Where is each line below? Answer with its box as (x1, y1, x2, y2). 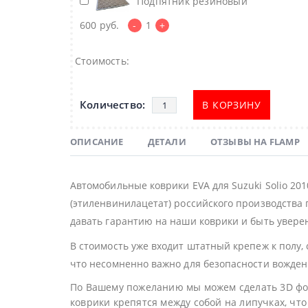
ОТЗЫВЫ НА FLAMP (210, 135, 300, 148)
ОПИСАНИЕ (70, 135, 124, 148)
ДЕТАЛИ (147, 135, 186, 148)
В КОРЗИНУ (202, 98, 261, 112)
